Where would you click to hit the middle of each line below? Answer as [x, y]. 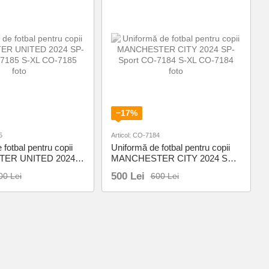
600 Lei [165, 176]
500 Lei [128, 176]
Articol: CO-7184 [135, 135]
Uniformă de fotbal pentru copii [170, 147]
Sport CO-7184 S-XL [152, 169]
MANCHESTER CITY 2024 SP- [174, 158]
